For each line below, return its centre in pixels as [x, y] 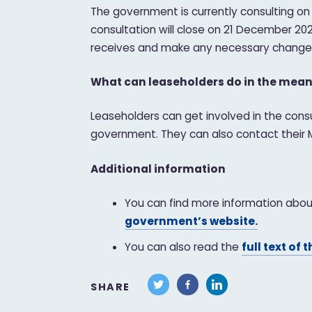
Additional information [158, 169]
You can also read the [183, 247]
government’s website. [191, 221]
